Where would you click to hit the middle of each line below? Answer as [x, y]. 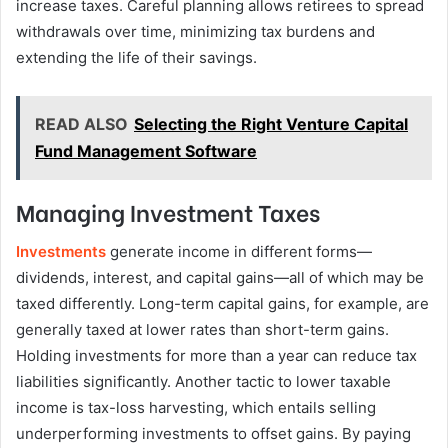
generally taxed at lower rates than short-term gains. [202, 329]
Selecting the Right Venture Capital [271, 124]
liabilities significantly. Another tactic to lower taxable [203, 381]
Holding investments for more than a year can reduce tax [216, 355]
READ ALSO [81, 124]
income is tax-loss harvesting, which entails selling [196, 407]
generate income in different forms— [239, 251]
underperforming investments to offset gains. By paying [213, 433]
